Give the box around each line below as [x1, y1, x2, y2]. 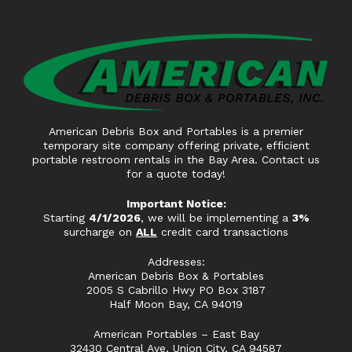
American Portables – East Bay [93, 328, 259, 341]
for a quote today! [126, 167, 225, 181]
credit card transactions [157, 225, 288, 239]
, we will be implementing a [140, 211, 292, 225]
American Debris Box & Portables [88, 269, 264, 283]
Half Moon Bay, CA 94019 [109, 298, 243, 311]
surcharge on [64, 225, 136, 239]
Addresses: [147, 255, 205, 269]
